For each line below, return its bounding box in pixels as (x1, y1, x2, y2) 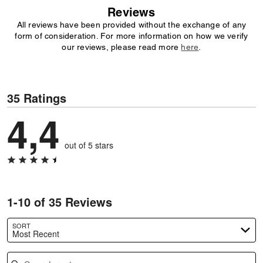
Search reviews (7, 246, 66, 258)
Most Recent (12, 227, 59, 240)
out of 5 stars (65, 139, 113, 151)
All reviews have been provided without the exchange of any (16, 20, 247, 29)
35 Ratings (7, 89, 66, 106)
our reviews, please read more (62, 42, 181, 52)
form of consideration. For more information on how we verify (15, 31, 248, 41)
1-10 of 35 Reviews (7, 193, 112, 210)
